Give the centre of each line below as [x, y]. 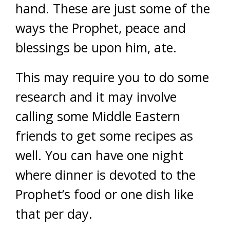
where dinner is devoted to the [106, 175]
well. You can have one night [99, 155]
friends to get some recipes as [104, 136]
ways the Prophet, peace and [101, 28]
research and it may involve [96, 97]
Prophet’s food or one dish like [104, 194]
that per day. [54, 214]
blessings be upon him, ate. [96, 47]
